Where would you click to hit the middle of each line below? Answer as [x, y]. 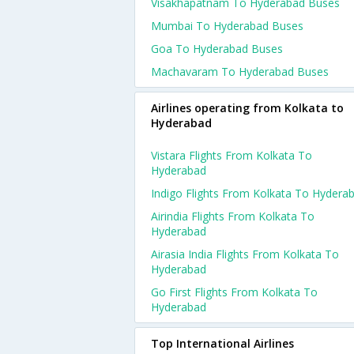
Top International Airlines [222, 343]
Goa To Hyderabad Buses [217, 49]
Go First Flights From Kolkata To [234, 292]
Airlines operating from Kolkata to [247, 108]
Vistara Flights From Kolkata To [232, 155]
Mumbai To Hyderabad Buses [227, 26]
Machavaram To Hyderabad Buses [240, 72]
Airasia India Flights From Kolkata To [245, 254]
